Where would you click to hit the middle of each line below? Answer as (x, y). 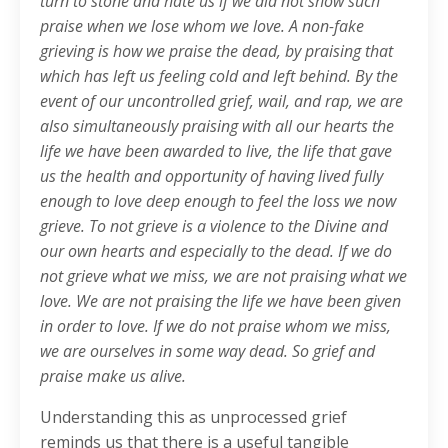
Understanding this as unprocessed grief (193, 417)
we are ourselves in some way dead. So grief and (207, 351)
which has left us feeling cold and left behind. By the (219, 76)
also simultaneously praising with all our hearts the (217, 126)
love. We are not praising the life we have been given (220, 301)
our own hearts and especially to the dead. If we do (216, 251)
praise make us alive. (113, 376)
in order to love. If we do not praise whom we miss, (215, 326)
